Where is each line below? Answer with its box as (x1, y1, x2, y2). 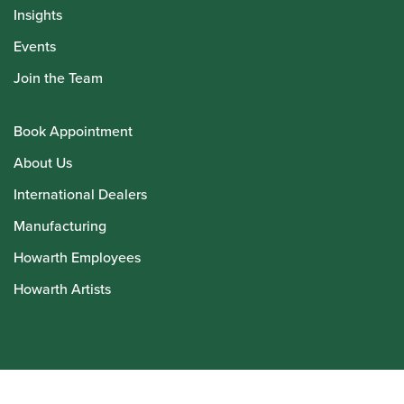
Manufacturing (14, 216, 106, 237)
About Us (14, 152, 72, 174)
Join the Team (14, 68, 103, 89)
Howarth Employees (14, 247, 141, 269)
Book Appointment (14, 121, 133, 142)
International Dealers (14, 184, 147, 206)
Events (14, 36, 56, 58)
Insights (14, 5, 62, 26)
